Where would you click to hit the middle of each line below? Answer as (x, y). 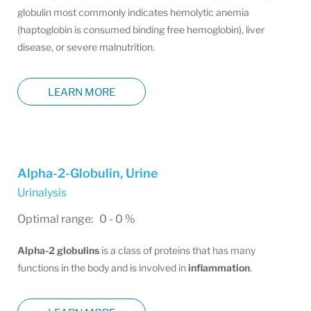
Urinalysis (42, 193)
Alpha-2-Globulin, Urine (88, 173)
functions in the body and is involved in (103, 268)
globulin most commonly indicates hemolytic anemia (133, 12)
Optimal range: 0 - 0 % (76, 219)
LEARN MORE (82, 92)
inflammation (219, 268)
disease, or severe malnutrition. (86, 47)
